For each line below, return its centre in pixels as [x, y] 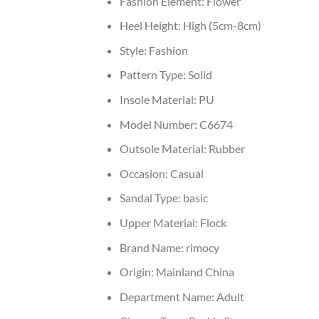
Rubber [226, 149]
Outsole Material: [164, 149]
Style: [134, 50]
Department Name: [168, 296]
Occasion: [145, 173]
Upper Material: [159, 222]
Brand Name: [152, 247]
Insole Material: [159, 99]
